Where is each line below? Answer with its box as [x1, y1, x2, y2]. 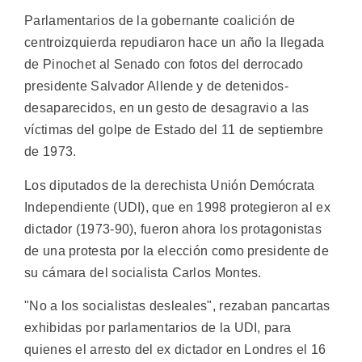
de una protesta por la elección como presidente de [24, 243, 329, 258]
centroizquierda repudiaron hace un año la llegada [24, 36, 325, 50]
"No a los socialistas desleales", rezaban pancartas [24, 298, 330, 313]
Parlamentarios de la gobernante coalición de [24, 14, 296, 28]
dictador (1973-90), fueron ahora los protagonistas [24, 221, 322, 236]
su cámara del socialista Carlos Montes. [24, 265, 262, 280]
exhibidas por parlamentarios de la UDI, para [24, 320, 292, 335]
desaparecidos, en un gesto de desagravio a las [24, 101, 309, 116]
